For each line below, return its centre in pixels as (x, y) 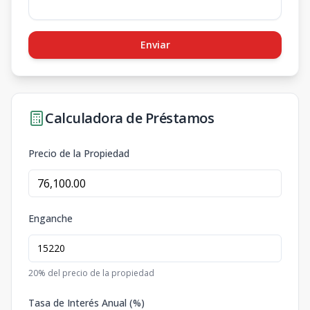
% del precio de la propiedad (96, 273)
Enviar (155, 44)
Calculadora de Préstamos (129, 118)
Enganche (51, 218)
